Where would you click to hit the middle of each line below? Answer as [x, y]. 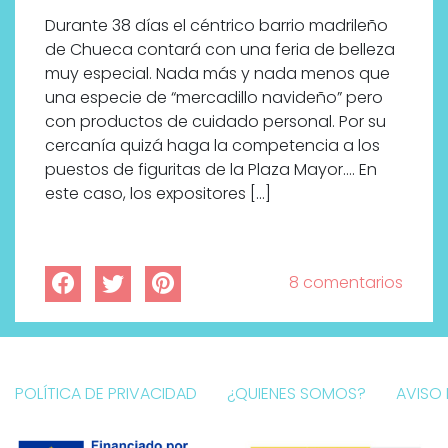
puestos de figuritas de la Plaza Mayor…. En [211, 169]
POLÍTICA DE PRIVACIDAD [106, 393]
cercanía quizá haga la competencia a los [212, 145]
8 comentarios [346, 282]
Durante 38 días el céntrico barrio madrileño [216, 25]
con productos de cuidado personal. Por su [215, 121]
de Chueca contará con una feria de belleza [220, 49]
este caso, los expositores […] [158, 193]
